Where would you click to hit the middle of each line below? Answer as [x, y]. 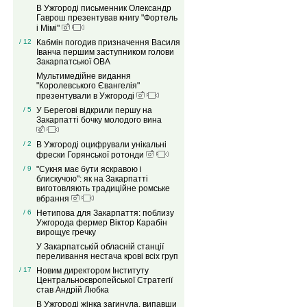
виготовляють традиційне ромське [103, 189]
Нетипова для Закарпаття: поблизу [105, 213]
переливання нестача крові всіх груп [107, 257]
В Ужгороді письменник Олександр [103, 9]
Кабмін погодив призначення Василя [108, 43]
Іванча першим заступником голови [105, 52]
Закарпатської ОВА [73, 62]
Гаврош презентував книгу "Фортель [107, 18]
